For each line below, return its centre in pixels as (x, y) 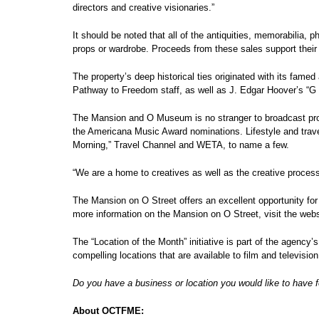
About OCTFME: (108, 311)
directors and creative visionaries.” (143, 7)
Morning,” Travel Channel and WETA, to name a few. (181, 145)
